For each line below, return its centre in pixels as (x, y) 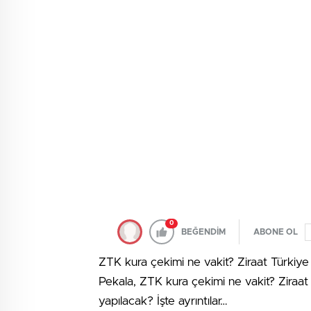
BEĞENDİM (203, 232)
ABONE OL (276, 232)
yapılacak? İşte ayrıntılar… (163, 301)
